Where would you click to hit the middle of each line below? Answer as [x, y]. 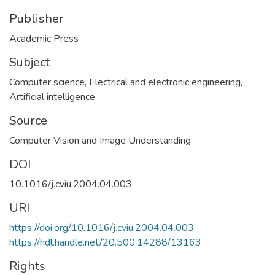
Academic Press [44, 38]
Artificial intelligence [52, 97]
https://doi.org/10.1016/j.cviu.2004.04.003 [102, 227]
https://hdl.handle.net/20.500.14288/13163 [105, 242]
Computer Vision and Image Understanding [100, 140]
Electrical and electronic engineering [165, 82]
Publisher [37, 18]
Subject [29, 62]
